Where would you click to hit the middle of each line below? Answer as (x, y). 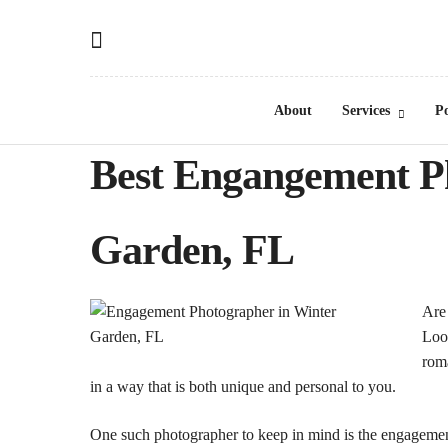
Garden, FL (192, 250)
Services (365, 110)
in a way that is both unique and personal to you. (243, 387)
